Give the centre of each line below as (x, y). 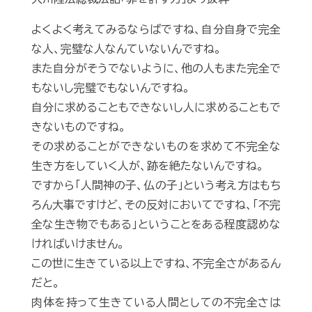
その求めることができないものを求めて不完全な (156, 147)
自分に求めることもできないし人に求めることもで (156, 108)
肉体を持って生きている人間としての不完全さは (156, 303)
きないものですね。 (79, 127)
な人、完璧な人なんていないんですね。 (126, 49)
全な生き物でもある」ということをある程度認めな (156, 225)
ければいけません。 (78, 244)
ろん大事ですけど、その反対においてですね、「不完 (156, 205)
